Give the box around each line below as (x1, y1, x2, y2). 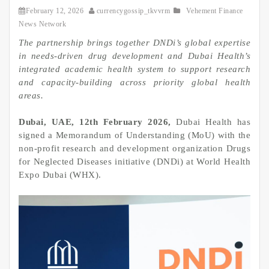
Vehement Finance (186, 6, 243, 15)
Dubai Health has (171, 117, 250, 127)
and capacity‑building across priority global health (19, 77, 250, 87)
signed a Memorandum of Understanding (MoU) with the (19, 130, 250, 141)
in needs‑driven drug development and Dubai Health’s (19, 50, 250, 61)
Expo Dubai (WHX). (19, 170, 101, 180)
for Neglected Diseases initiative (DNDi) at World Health (19, 157, 250, 167)
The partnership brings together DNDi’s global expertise (19, 37, 250, 47)
